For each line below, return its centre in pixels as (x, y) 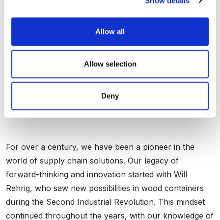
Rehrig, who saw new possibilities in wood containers (105, 188)
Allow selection (110, 64)
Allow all (110, 31)
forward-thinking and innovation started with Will (96, 175)
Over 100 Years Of (75, 83)
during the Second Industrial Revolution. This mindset (105, 202)
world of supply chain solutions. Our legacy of (92, 161)
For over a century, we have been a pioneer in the (100, 147)
